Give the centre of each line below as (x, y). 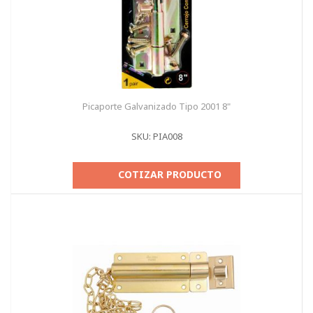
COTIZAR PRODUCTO (170, 174)
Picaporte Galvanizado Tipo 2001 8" (156, 106)
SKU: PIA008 (156, 136)
